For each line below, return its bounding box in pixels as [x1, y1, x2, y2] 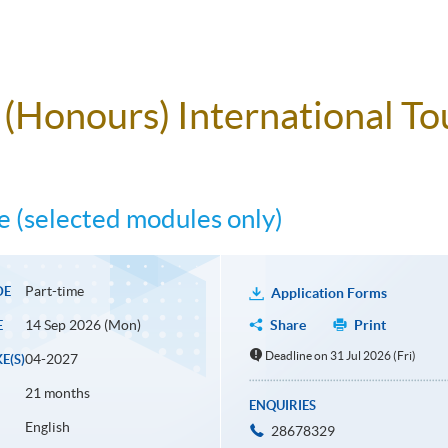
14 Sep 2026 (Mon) [24, 317, 141, 334]
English [24, 419, 70, 436]
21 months [24, 385, 90, 402]
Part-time [24, 283, 84, 300]
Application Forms [270, 285, 387, 302]
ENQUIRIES [248, 398, 316, 414]
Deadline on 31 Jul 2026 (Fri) [265, 349, 417, 363]
